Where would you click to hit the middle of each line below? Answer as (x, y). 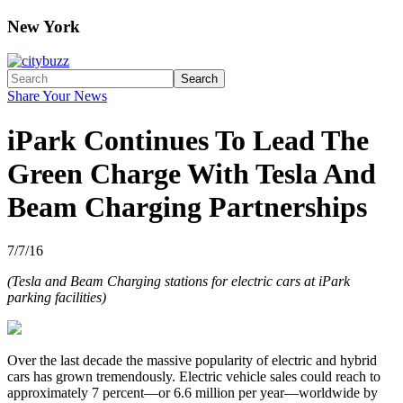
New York (44, 26)
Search (199, 79)
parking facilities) (57, 298)
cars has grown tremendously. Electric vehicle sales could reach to (194, 377)
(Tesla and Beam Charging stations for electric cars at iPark (179, 282)
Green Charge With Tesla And (192, 173)
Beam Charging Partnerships (187, 206)
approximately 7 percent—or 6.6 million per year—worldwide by (193, 393)
